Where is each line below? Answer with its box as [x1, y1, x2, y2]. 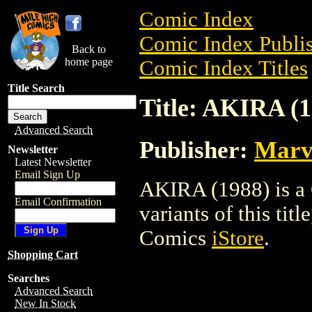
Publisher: [139, 136, 254, 163]
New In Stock [15, 297, 76, 309]
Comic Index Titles [139, 56, 308, 80]
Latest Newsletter [15, 156, 91, 168]
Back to [72, 43, 106, 55]
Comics [139, 226, 212, 250]
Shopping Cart [8, 249, 78, 260]
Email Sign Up [15, 169, 80, 180]
